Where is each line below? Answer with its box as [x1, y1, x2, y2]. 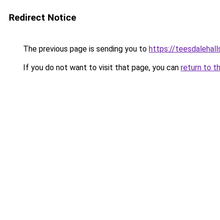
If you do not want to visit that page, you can [21, 63, 181, 72]
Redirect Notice [9, 12, 76, 23]
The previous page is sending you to [21, 44, 149, 54]
